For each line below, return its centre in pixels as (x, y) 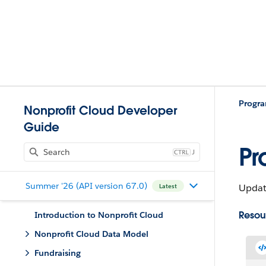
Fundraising (58, 253)
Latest (168, 186)
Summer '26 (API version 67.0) (86, 186)
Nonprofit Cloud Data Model (91, 234)
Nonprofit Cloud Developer (100, 110)
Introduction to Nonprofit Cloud (99, 215)
